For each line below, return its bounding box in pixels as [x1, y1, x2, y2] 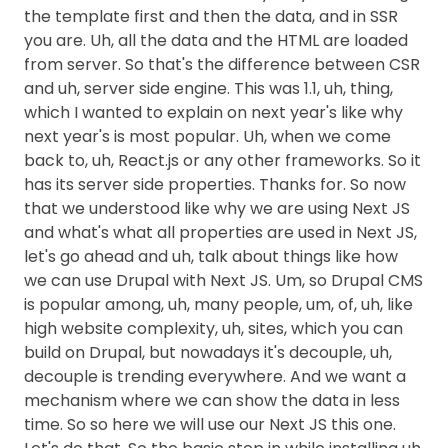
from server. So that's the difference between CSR [24, 53, 420, 76]
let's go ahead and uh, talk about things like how [24, 245, 398, 268]
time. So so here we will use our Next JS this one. [24, 413, 396, 436]
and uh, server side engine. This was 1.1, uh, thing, [24, 77, 393, 100]
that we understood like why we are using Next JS [24, 197, 410, 220]
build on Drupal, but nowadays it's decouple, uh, [24, 341, 392, 364]
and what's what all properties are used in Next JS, [24, 221, 417, 244]
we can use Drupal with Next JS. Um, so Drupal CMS [24, 269, 423, 292]
